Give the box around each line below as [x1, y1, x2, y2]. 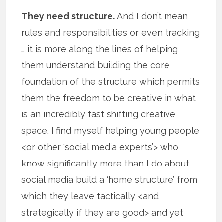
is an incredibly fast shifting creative [21, 109, 176, 119]
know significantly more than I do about [21, 158, 190, 168]
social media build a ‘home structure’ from [21, 174, 198, 185]
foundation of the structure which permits [21, 76, 200, 87]
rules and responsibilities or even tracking [21, 27, 200, 38]
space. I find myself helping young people [21, 125, 200, 136]
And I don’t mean [115, 10, 188, 21]
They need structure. [21, 10, 115, 21]
